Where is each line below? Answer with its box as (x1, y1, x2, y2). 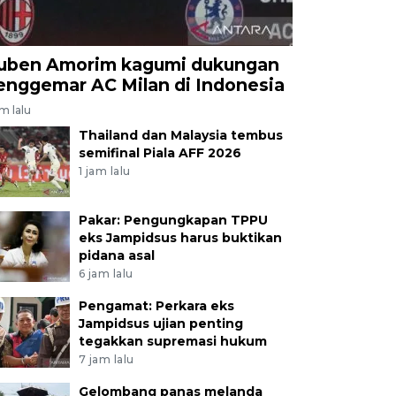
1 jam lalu (78, 164, 131, 178)
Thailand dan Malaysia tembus (78, 127, 283, 144)
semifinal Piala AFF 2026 (78, 145, 241, 162)
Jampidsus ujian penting (78, 315, 243, 331)
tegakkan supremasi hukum (78, 332, 267, 349)
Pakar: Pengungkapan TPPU (78, 212, 268, 229)
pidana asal (78, 247, 155, 264)
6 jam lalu (78, 266, 133, 280)
